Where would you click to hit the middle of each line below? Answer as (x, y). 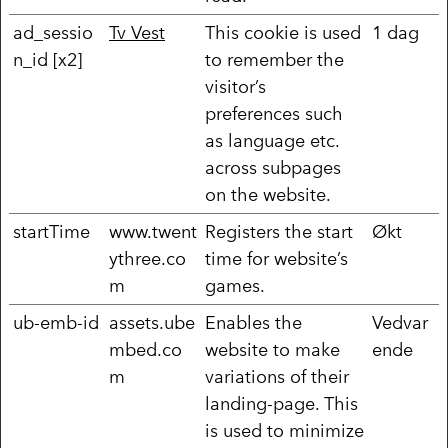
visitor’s (235, 86)
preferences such (274, 113)
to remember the (274, 59)
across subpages (273, 167)
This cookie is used (283, 32)
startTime (51, 231)
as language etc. (272, 140)
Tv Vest (137, 32)
